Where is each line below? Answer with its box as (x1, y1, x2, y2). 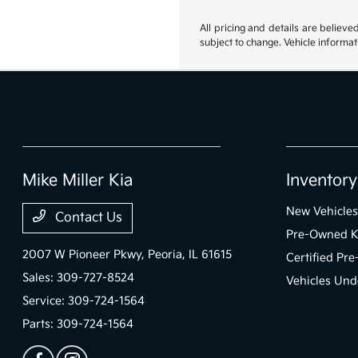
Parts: (22, 317, 58, 331)
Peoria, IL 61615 (148, 248, 233, 261)
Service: (22, 294, 69, 308)
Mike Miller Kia (22, 171, 133, 190)
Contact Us (52, 210, 123, 225)
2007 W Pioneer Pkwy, (22, 248, 149, 261)
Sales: (22, 271, 58, 284)
